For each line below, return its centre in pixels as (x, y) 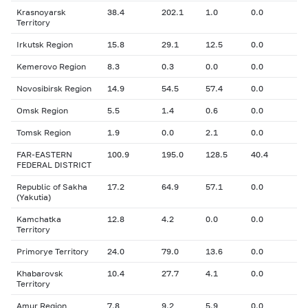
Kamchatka (39, 219)
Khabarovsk (40, 273)
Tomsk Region (44, 132)
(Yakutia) (34, 197)
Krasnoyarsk (41, 12)
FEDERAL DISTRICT (54, 165)
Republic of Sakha (52, 187)
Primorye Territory (53, 251)
